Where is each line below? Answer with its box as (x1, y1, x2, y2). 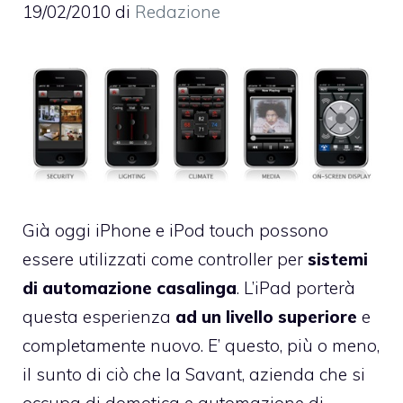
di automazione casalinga (22, 277, 237, 300)
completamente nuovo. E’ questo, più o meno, (22, 335, 380, 357)
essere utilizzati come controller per (22, 248, 308, 271)
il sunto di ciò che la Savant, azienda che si (22, 363, 365, 386)
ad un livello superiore (175, 306, 357, 328)
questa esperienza (22, 306, 175, 328)
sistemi (308, 248, 368, 271)
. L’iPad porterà (237, 277, 355, 300)
